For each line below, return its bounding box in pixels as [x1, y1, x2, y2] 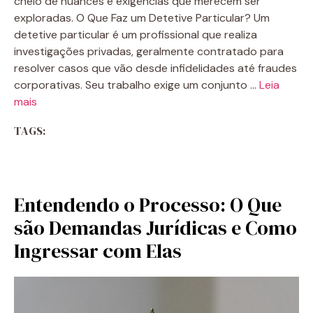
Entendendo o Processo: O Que [14, 191, 282, 218]
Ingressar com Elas [14, 237, 182, 264]
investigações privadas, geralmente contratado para [14, 43, 284, 59]
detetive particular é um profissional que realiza [14, 27, 257, 42]
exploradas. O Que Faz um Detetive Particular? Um [14, 10, 270, 25]
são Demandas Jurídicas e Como [14, 214, 297, 241]
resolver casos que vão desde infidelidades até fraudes [14, 60, 297, 75]
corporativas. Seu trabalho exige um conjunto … [14, 77, 259, 92]
